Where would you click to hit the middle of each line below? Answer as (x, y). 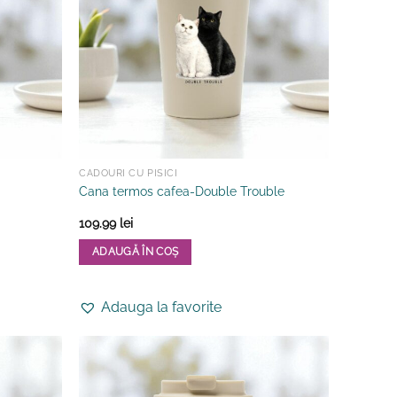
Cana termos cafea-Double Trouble (182, 191)
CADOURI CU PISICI (128, 174)
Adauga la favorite (162, 307)
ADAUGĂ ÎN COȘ (135, 252)
